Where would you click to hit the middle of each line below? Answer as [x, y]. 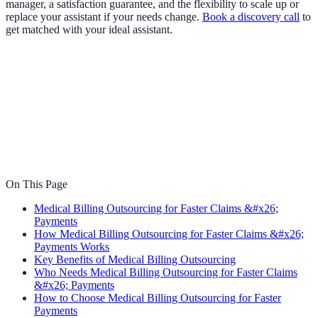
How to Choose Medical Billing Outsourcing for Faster [158, 298]
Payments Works [72, 247]
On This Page [37, 185]
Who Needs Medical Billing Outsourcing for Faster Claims [166, 273]
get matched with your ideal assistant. [89, 30]
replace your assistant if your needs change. [104, 17]
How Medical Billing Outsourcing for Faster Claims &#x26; [169, 234]
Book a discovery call [251, 17]
